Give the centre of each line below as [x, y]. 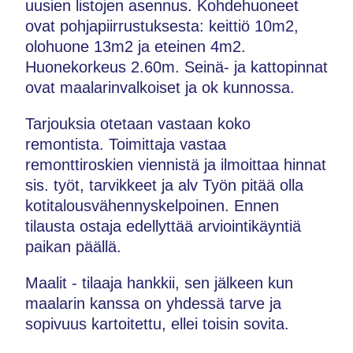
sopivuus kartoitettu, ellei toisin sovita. [157, 323]
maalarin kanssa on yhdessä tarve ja [153, 303]
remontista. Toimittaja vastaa [126, 144]
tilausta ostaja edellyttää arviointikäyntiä [163, 226]
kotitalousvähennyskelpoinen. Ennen [152, 205]
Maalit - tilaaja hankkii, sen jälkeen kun [159, 282]
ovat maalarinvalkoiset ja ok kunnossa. [160, 87]
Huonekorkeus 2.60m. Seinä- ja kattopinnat [176, 67]
